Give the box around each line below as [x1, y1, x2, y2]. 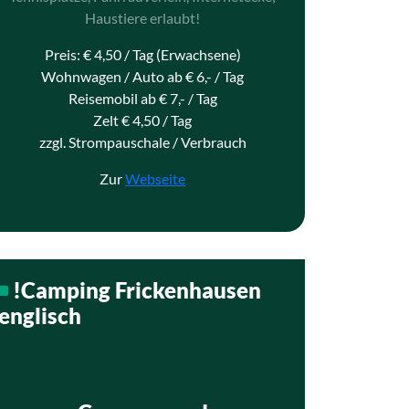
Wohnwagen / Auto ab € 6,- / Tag [41, 68, 244, 85]
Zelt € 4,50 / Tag [93, 111, 192, 129]
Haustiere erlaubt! [85, 9, 200, 26]
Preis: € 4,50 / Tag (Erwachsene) [44, 46, 241, 63]
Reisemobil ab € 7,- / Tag [68, 89, 217, 107]
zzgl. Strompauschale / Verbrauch [38, 133, 246, 151]
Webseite [125, 170, 185, 187]
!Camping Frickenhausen [13, 277, 261, 303]
